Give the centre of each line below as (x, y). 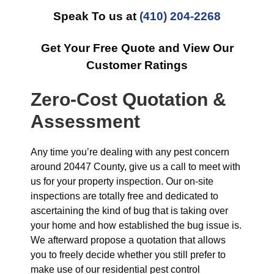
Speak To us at (96, 16)
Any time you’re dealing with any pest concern (130, 152)
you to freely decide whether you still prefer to (128, 255)
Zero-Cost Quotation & (128, 99)
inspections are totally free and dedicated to (124, 196)
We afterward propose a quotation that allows (128, 240)
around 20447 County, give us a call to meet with (135, 167)
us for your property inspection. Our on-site (122, 181)
